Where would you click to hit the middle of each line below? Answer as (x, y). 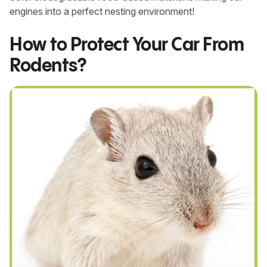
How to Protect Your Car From (127, 45)
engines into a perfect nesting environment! (102, 12)
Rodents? (48, 66)
